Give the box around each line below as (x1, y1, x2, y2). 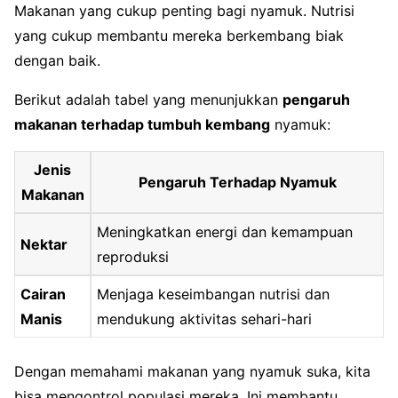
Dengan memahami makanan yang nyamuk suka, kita (14, 362, 370, 380)
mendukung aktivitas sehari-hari (97, 309, 313, 328)
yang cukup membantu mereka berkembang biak (14, 26, 344, 44)
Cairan (20, 284, 67, 303)
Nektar (20, 235, 68, 253)
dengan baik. (14, 51, 100, 69)
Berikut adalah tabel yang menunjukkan (14, 90, 283, 108)
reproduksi (97, 247, 170, 266)
